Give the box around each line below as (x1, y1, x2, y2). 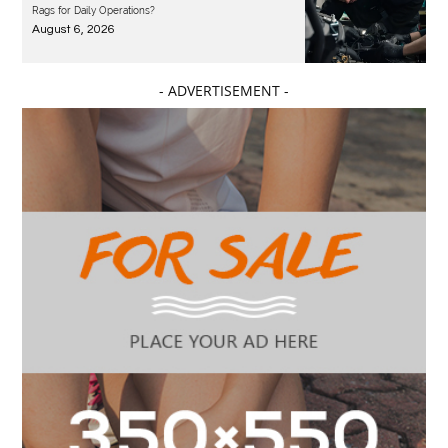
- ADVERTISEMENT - (159, 81, 289, 101)
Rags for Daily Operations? (32, 4, 156, 16)
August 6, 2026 (32, 22, 116, 36)
